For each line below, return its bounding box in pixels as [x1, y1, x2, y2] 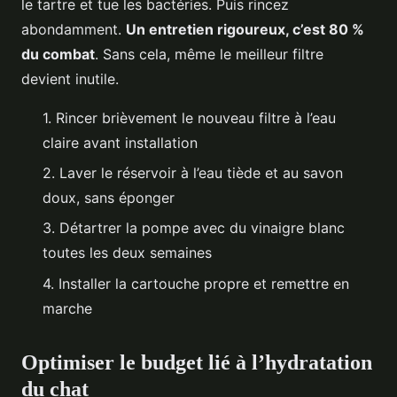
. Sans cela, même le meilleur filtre [95, 44, 323, 63]
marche [43, 299, 92, 317]
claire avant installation [43, 133, 198, 152]
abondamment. [21, 19, 126, 38]
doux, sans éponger [43, 188, 175, 206]
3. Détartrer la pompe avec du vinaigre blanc [43, 219, 345, 237]
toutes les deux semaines [43, 244, 212, 262]
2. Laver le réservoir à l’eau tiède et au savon [43, 163, 343, 182]
